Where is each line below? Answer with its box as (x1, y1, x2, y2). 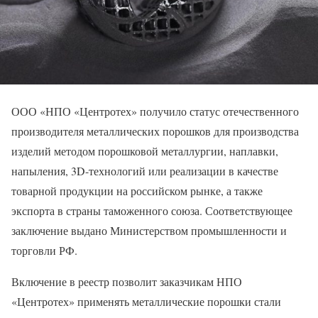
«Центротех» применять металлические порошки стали (11, 293, 281, 309)
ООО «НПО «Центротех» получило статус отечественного (11, 103, 299, 119)
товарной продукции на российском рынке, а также (11, 182, 263, 198)
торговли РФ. (11, 242, 77, 258)
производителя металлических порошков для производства (11, 123, 299, 138)
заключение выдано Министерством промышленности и (11, 222, 287, 238)
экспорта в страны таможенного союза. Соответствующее (11, 202, 292, 218)
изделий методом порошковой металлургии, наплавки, (11, 143, 278, 158)
